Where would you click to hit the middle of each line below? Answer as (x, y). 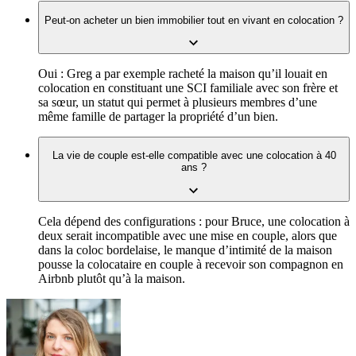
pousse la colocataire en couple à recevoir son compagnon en (191, 264)
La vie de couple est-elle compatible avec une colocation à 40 (194, 156)
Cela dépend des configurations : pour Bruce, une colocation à (194, 221)
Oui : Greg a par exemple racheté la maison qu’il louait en (183, 74)
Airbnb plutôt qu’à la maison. (112, 278)
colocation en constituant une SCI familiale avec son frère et (188, 88)
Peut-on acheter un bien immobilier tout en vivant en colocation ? (194, 20)
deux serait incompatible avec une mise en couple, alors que (188, 235)
